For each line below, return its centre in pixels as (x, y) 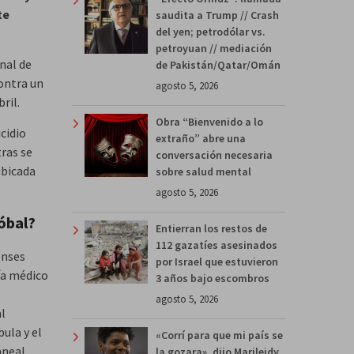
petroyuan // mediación (214, 48)
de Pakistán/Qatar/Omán (218, 64)
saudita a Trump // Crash (217, 15)
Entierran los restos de (211, 228)
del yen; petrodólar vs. (211, 31)
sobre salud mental (203, 171)
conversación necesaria (214, 154)
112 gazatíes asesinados (217, 245)
